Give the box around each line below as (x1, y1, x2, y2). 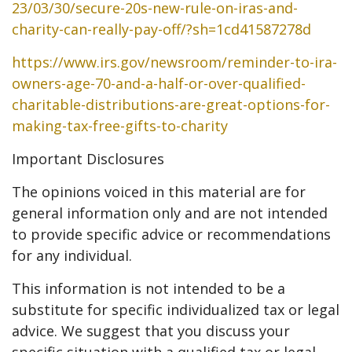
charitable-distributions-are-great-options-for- (12, 95, 330, 115)
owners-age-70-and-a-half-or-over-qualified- (12, 74, 306, 93)
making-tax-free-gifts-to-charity (12, 116, 228, 136)
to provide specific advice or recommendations (12, 225, 331, 244)
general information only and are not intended (12, 203, 328, 223)
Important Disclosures (12, 149, 164, 169)
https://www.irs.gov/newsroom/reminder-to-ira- (12, 53, 337, 72)
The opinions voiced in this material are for (12, 182, 306, 202)
